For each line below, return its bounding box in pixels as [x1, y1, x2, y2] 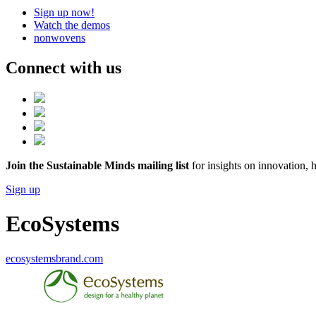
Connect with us [6, 58, 121, 77]
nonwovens [34, 32, 85, 44]
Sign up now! [34, 6, 95, 19]
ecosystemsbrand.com [6, 252, 103, 265]
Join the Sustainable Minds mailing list [6, 159, 189, 171]
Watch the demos [34, 19, 110, 32]
